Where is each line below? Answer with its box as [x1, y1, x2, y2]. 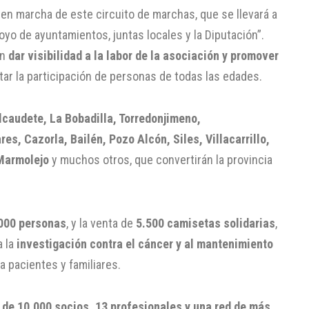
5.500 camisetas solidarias [136, 215, 275, 230]
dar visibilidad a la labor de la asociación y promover [8, 48, 279, 63]
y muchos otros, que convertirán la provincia [49, 152, 272, 168]
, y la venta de [66, 215, 136, 230]
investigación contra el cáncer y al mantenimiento [17, 236, 273, 251]
